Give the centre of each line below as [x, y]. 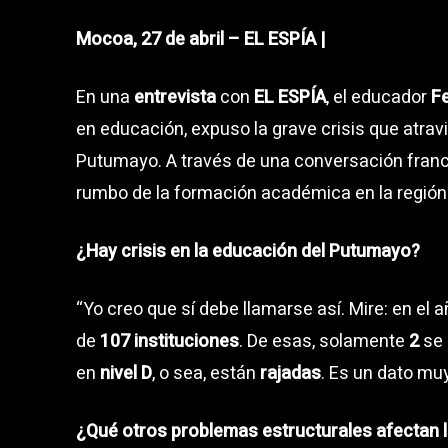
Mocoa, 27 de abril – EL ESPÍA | [200, 39]
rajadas [290, 373]
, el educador [378, 97]
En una [105, 97]
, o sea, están [206, 373]
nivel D [126, 373]
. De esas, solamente [324, 341]
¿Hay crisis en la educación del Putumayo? [248, 251]
